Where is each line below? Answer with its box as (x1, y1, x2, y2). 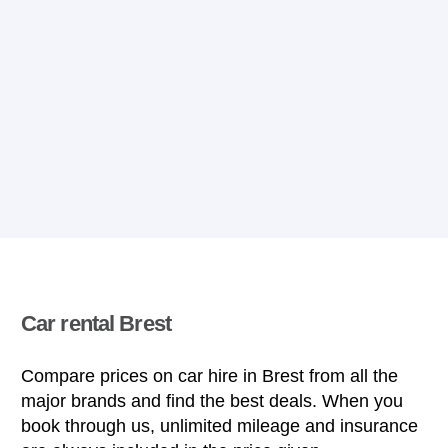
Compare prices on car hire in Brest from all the (21, 365, 398, 386)
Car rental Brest (21, 310, 171, 336)
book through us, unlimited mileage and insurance (21, 415, 418, 436)
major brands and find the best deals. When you (21, 390, 403, 411)
